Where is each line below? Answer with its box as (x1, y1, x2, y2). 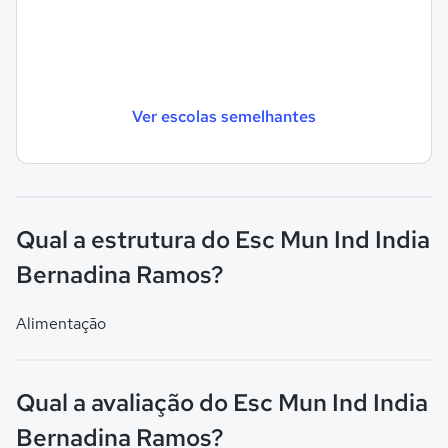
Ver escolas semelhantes (132, 105, 316, 127)
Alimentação (16, 313, 106, 334)
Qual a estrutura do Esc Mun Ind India (16, 224, 430, 255)
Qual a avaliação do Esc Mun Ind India (16, 387, 428, 418)
